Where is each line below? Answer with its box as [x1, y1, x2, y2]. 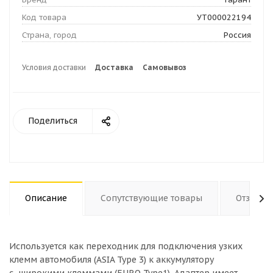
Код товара [22, 12, 66, 23]
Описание [25, 193, 67, 204]
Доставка [95, 63, 133, 72]
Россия [224, 30, 251, 40]
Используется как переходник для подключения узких [9, 241, 243, 252]
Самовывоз [143, 63, 186, 72]
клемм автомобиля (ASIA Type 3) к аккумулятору [9, 254, 214, 265]
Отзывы [236, 193, 269, 204]
